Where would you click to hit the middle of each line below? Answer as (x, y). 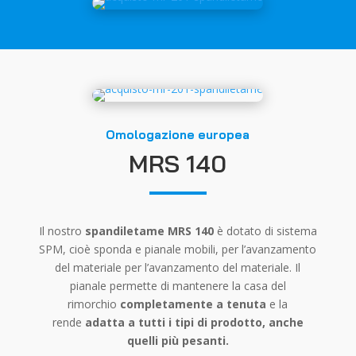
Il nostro (62, 231)
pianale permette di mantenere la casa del (178, 286)
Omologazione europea (178, 135)
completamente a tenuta (193, 304)
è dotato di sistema (265, 231)
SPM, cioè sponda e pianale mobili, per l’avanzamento (178, 249)
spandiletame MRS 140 (149, 231)
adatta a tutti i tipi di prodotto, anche (194, 322)
